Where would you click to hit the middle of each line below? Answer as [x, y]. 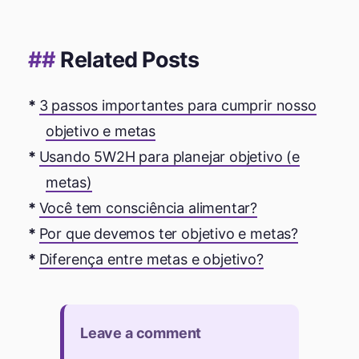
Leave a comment [141, 333]
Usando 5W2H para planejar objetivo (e [169, 156]
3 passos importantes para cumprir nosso [177, 105]
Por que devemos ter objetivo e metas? [168, 233]
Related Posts [130, 59]
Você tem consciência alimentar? [148, 208]
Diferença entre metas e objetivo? [151, 259]
